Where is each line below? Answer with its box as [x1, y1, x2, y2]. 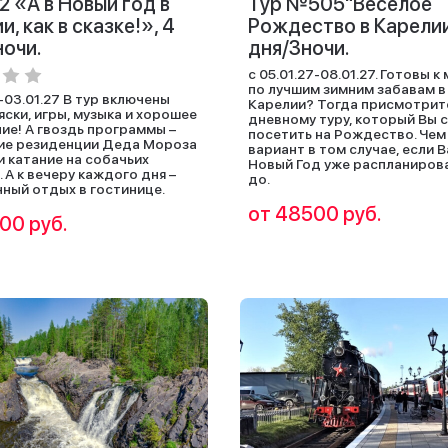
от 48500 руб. [248, 202, 382, 226]
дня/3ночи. [248, 36, 350, 60]
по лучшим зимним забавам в [248, 81, 446, 97]
